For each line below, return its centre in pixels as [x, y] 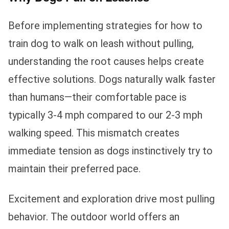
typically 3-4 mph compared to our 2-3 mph [105, 115]
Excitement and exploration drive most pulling [111, 199]
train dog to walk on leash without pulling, [101, 43]
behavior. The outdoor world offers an [94, 216]
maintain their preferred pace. [74, 168]
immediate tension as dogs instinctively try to [110, 151]
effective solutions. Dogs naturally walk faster [112, 79]
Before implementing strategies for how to [105, 25]
